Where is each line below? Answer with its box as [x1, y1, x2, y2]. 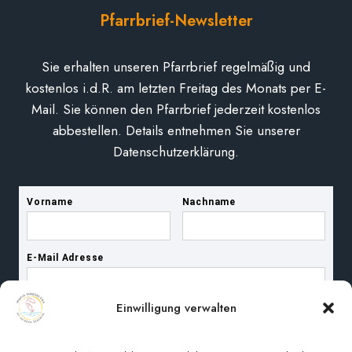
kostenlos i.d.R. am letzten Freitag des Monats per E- [26, 78, 326, 97]
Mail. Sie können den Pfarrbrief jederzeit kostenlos [31, 99, 321, 119]
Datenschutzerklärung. [113, 141, 239, 161]
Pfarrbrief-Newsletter [99, 9, 253, 32]
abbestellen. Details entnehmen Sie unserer [52, 120, 300, 140]
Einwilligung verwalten [115, 299, 236, 317]
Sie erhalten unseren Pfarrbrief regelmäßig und [42, 57, 310, 76]
